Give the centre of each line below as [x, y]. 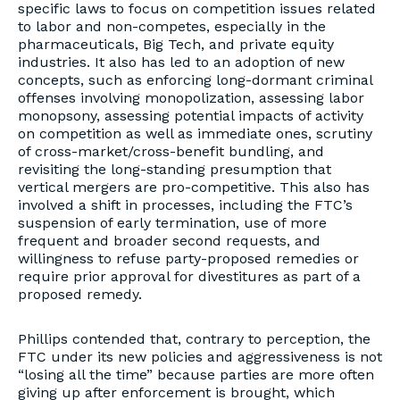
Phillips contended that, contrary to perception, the [194, 339]
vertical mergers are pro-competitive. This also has [194, 187]
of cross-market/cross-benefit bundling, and [171, 151]
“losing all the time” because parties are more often [196, 375]
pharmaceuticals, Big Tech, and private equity [176, 44]
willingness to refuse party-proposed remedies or [188, 258]
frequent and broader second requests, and [169, 241]
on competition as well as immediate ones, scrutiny [195, 133]
